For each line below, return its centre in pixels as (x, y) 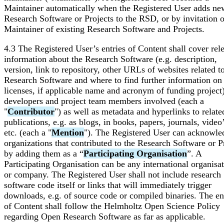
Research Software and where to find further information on (113, 80)
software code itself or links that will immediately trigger (108, 185)
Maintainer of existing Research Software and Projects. (104, 29)
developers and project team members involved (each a (104, 101)
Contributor (31, 111)
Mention (68, 132)
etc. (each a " (28, 132)
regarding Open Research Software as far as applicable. (105, 216)
